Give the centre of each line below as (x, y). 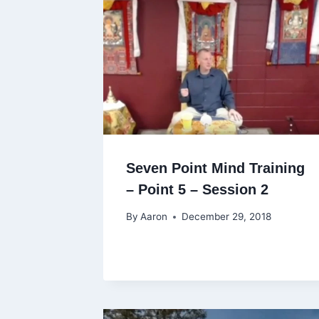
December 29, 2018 (227, 217)
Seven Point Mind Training (215, 168)
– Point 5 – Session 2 (197, 189)
